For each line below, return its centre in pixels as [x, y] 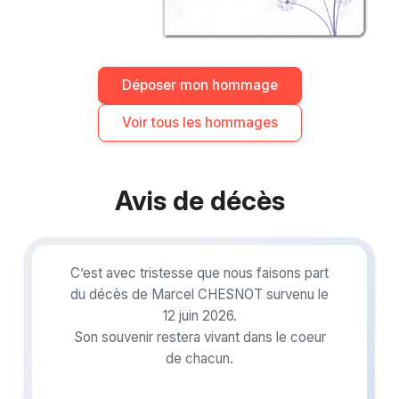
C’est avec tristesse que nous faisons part [199, 273]
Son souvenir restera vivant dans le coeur [199, 337]
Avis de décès [199, 200]
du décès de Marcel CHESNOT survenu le [199, 294]
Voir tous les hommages [199, 122]
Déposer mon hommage [199, 85]
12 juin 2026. [199, 315]
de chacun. [199, 358]
